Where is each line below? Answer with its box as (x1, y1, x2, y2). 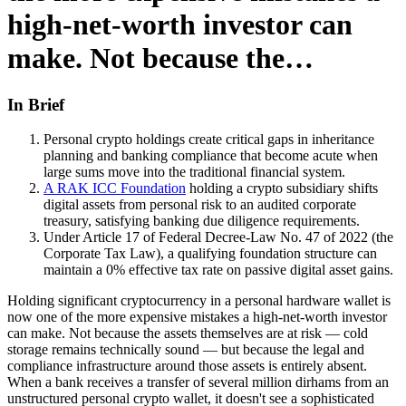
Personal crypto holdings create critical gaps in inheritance (43, 131, 374, 148)
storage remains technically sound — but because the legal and (7, 342, 364, 358)
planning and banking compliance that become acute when (43, 148, 378, 164)
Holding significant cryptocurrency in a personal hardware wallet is (7, 293, 391, 309)
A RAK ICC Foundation (43, 180, 186, 197)
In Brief (7, 94, 64, 114)
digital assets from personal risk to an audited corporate (43, 197, 356, 213)
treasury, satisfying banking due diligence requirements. (43, 213, 360, 229)
